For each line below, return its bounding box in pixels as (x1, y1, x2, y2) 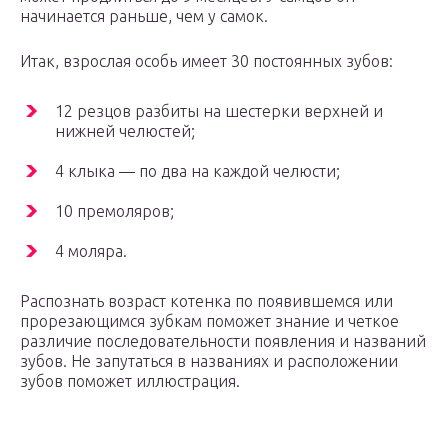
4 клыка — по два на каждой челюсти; (55, 162, 340, 181)
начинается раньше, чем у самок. (20, 7, 268, 26)
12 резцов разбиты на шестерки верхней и (55, 102, 383, 121)
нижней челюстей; (55, 122, 195, 141)
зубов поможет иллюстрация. (20, 372, 240, 391)
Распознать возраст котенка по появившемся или (20, 292, 393, 311)
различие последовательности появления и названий (20, 332, 426, 351)
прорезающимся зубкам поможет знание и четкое (20, 312, 399, 331)
